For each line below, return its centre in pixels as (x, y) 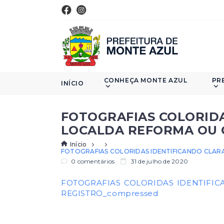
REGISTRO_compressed (110, 193)
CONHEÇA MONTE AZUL (145, 80)
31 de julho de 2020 (159, 161)
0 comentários (92, 161)
